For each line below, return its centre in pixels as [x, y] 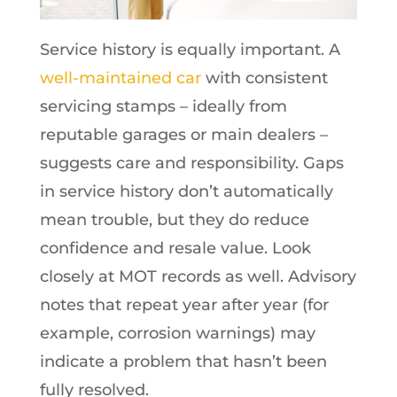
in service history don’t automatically [186, 191]
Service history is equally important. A [190, 49]
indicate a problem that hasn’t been [183, 361]
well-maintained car [120, 78]
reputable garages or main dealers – [183, 134]
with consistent [264, 78]
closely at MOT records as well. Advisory [198, 276]
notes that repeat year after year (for [184, 304]
